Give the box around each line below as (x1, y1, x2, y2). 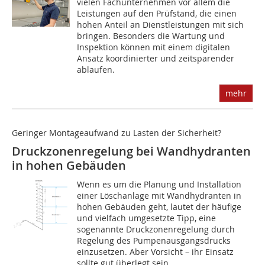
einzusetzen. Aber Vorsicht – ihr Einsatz (77, 246, 234, 258)
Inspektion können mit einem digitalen (77, 41, 231, 53)
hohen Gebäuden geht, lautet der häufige (77, 201, 242, 213)
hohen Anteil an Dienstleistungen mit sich (77, 19, 244, 31)
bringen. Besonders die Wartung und (77, 30, 225, 42)
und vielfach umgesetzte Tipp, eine (77, 212, 216, 224)
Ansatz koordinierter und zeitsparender (77, 53, 235, 64)
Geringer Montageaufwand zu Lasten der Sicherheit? (12, 127, 221, 139)
